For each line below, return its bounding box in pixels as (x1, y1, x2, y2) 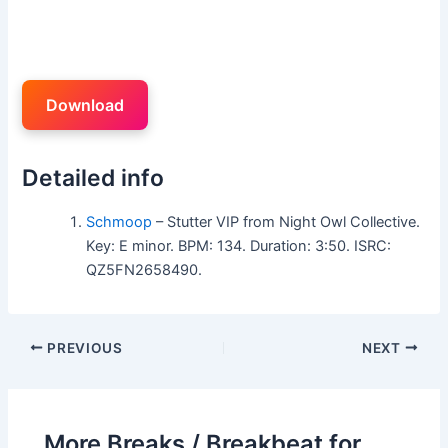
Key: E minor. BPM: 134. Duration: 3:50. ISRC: (86, 236, 392, 255)
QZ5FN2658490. (86, 260, 203, 279)
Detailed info (22, 164, 165, 192)
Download (46, 94, 125, 115)
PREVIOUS (43, 339, 123, 356)
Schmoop (86, 212, 153, 231)
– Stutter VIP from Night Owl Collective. (152, 212, 421, 231)
